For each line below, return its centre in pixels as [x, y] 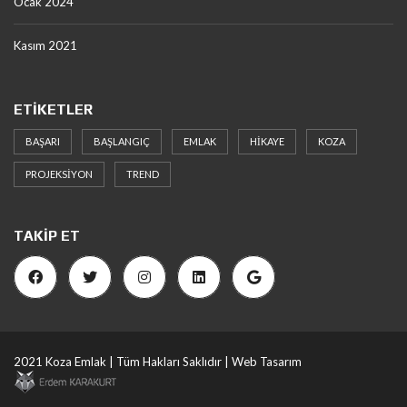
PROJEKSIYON [59, 174]
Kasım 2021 [45, 45]
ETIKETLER [53, 109]
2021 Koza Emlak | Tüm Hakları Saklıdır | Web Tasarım [158, 362]
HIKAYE [267, 141]
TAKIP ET [47, 236]
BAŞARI [43, 141]
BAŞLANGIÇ [122, 141]
